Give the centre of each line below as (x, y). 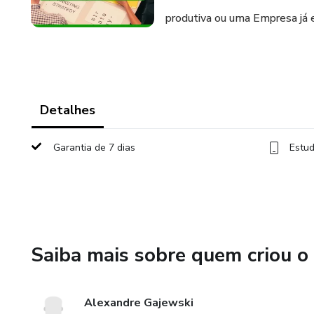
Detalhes (68, 110)
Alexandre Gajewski (139, 303)
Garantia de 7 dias (94, 148)
